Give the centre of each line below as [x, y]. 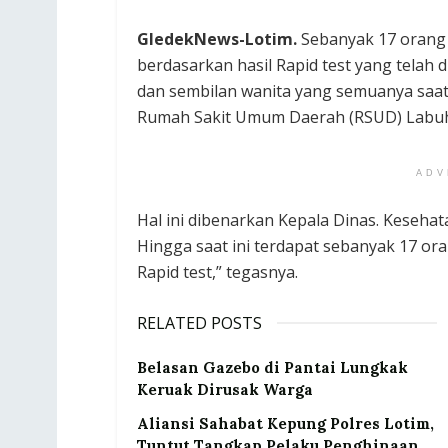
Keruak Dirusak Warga [225, 390]
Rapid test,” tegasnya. [217, 272]
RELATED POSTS [199, 323]
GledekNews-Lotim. [219, 39]
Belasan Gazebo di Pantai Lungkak [272, 368]
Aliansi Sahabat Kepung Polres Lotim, [285, 424]
